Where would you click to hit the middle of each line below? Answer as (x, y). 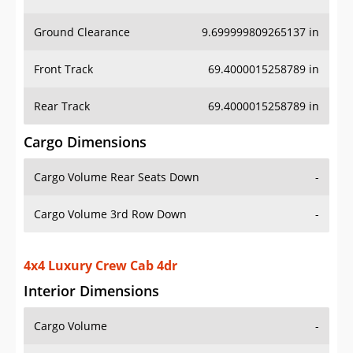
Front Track (63, 69)
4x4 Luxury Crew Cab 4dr (100, 266)
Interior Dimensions (91, 291)
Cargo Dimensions (85, 142)
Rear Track (62, 106)
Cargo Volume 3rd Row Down (110, 214)
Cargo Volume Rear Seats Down (117, 177)
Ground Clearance (82, 32)
